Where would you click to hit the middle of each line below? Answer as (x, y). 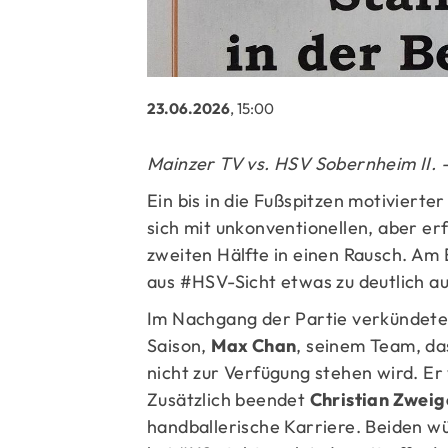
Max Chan (254, 345)
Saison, (179, 345)
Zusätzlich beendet (228, 399)
